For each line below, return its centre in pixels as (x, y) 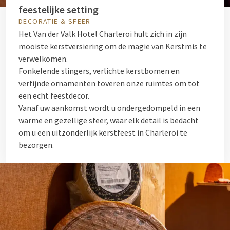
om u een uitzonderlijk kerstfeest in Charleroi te (103, 132)
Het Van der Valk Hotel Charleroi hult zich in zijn (103, 34)
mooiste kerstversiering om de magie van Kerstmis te (113, 46)
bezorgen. (36, 145)
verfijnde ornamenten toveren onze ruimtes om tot (109, 83)
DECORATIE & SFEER (55, 21)
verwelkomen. (43, 59)
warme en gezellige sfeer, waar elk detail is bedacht (109, 120)
